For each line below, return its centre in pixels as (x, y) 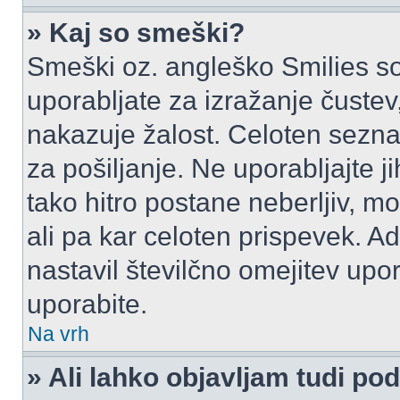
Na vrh (58, 334)
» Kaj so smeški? (136, 33)
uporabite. (87, 304)
